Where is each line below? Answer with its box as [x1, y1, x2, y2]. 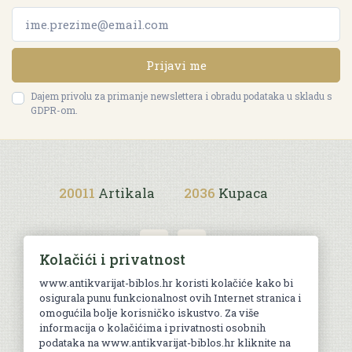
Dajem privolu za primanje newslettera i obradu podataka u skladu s [31, 89, 332, 102]
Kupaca [218, 183, 268, 202]
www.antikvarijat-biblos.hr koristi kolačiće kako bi [39, 276, 293, 290]
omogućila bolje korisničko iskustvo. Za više [39, 306, 259, 320]
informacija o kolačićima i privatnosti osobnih [39, 321, 266, 335]
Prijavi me [145, 57, 207, 73]
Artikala [98, 183, 155, 202]
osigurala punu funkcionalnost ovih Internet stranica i [39, 291, 301, 305]
